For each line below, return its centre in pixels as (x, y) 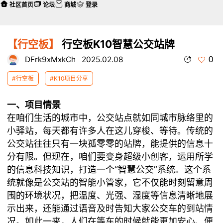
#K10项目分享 (69, 79)
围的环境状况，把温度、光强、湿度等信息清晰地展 (110, 195)
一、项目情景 (34, 105)
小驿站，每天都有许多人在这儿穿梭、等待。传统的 (110, 131)
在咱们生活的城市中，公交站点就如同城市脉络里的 (110, 118)
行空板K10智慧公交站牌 (117, 44)
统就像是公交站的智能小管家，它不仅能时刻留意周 (110, 182)
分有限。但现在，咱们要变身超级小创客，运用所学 (110, 157)
